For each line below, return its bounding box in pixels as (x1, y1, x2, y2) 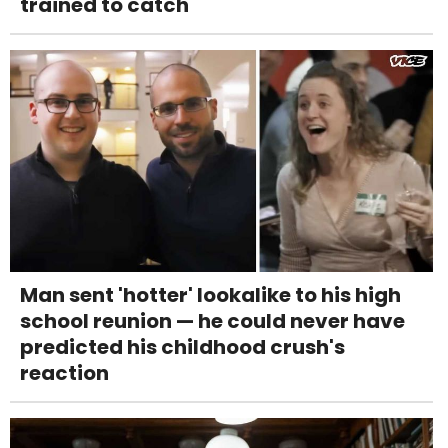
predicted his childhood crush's (20, 333, 345, 362)
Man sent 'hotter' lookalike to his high (20, 281, 401, 310)
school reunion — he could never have (20, 307, 405, 336)
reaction (20, 359, 109, 388)
